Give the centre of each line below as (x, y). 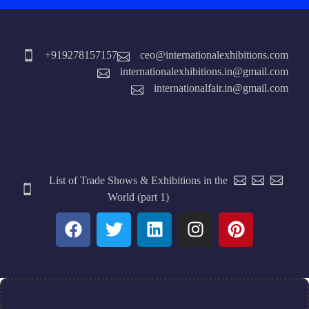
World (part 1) (139, 197)
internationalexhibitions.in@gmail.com (204, 71)
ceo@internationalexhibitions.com (214, 54)
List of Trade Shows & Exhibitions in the (139, 180)
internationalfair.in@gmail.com (221, 88)
